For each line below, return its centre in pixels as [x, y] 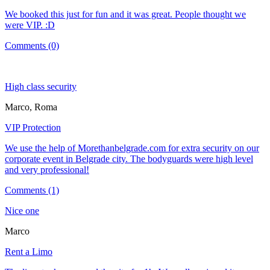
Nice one [22, 210]
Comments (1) [32, 190]
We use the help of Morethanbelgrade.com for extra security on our [132, 148]
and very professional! [47, 169]
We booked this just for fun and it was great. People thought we [125, 14]
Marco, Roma [31, 107]
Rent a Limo [29, 251]
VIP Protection [33, 127]
